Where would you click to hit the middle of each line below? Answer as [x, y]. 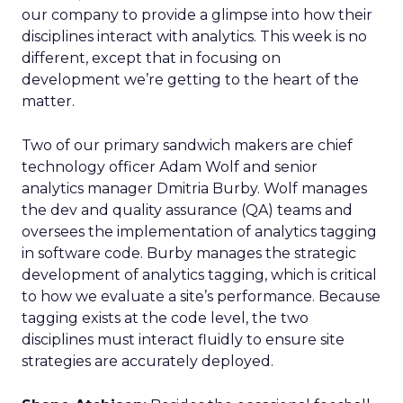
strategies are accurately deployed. [148, 361]
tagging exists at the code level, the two [165, 318]
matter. [48, 101]
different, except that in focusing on [151, 58]
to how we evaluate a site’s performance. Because [201, 296]
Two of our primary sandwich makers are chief [187, 145]
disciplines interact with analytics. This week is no [194, 36]
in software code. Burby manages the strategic [189, 253]
